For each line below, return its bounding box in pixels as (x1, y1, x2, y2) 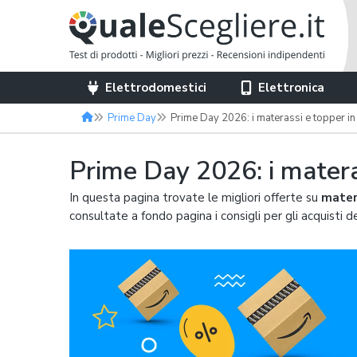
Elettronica (258, 80, 325, 96)
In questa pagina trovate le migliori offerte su (69, 190, 321, 206)
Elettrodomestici (105, 80, 206, 96)
